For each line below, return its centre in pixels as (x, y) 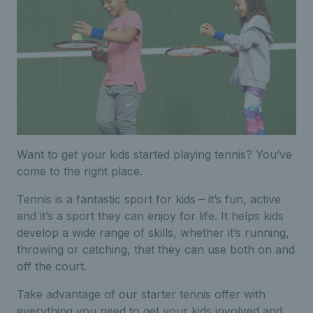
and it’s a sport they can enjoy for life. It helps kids (150, 216)
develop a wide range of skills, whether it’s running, (153, 232)
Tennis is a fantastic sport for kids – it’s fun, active (149, 199)
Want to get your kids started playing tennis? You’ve (154, 154)
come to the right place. (80, 171)
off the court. (52, 266)
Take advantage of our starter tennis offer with (141, 294)
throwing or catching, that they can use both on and (156, 249)
